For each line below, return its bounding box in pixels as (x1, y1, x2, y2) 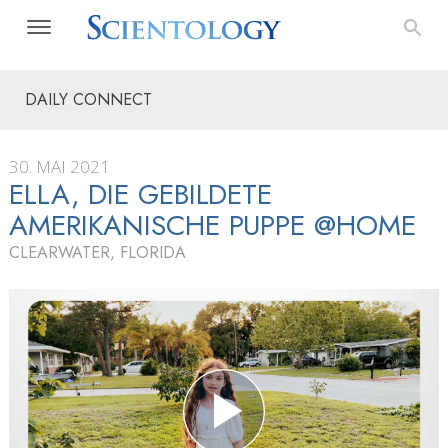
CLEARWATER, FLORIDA (9, 241, 186, 264)
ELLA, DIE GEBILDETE (9, 174, 273, 215)
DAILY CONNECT (25, 88, 152, 111)
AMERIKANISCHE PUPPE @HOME (9, 205, 416, 246)
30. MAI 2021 (9, 155, 110, 178)
